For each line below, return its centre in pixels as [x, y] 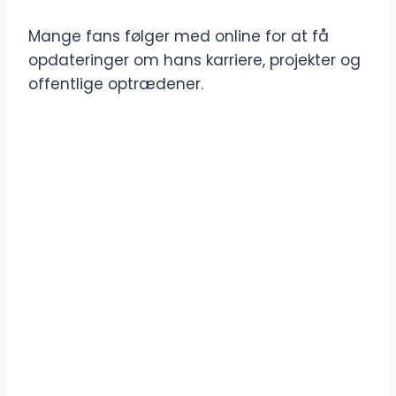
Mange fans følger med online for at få [179, 37]
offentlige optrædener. [116, 84]
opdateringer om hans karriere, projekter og [194, 61]
